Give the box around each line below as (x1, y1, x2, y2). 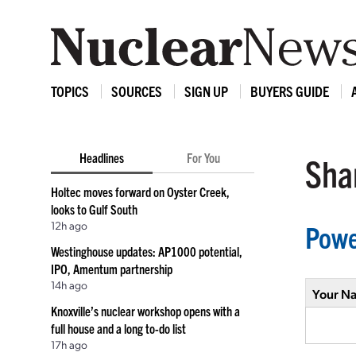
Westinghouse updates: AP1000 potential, (51, 243, 242, 259)
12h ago (51, 218, 87, 232)
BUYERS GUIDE (250, 82, 329, 100)
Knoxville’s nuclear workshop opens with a (51, 303, 240, 319)
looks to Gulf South (51, 201, 137, 217)
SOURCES (111, 82, 162, 100)
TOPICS (51, 82, 89, 100)
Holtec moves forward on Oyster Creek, (51, 184, 230, 199)
